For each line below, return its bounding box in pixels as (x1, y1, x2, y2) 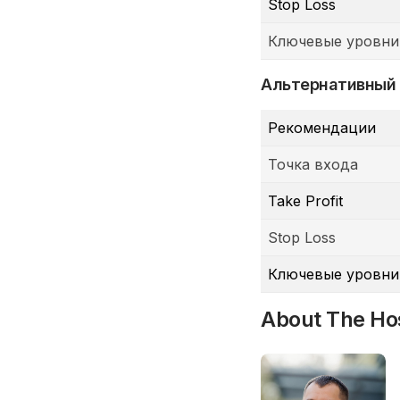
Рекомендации (268, 118, 376, 137)
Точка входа (268, 154, 358, 173)
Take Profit (268, 191, 343, 210)
